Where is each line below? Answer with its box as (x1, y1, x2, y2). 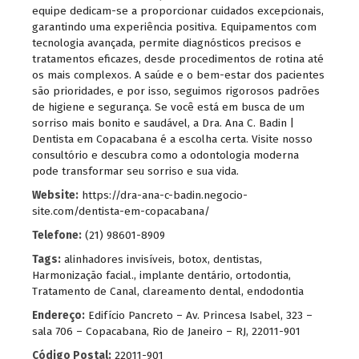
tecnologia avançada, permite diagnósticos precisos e (32, 36, 301, 50)
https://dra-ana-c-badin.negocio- (82, 188, 248, 203)
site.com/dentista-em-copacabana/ (32, 204, 210, 219)
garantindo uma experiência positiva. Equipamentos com (32, 20, 317, 34)
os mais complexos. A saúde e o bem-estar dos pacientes (32, 68, 325, 83)
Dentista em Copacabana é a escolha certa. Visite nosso (32, 132, 313, 147)
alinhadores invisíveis (64, 252, 172, 267)
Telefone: (32, 228, 82, 243)
